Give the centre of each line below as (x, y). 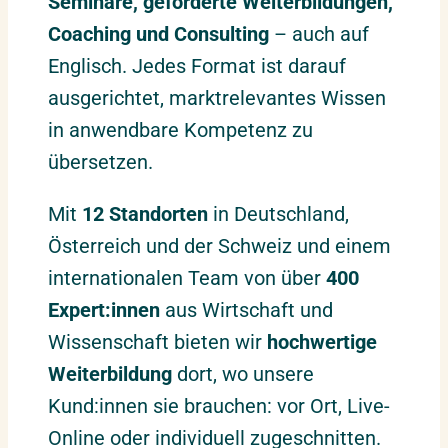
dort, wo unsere (243, 374)
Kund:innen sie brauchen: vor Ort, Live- (219, 406)
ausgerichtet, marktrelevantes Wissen (217, 98)
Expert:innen (104, 310)
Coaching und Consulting (158, 34)
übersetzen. (100, 162)
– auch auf (319, 34)
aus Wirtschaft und (246, 310)
